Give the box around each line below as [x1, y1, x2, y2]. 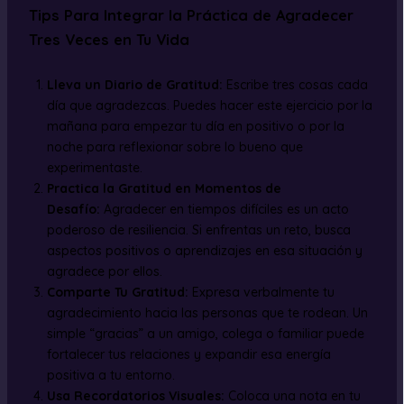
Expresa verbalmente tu [188, 283, 335, 300]
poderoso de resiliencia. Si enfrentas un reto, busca [46, 221, 351, 238]
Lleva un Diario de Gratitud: [46, 76, 223, 93]
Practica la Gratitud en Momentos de [46, 179, 281, 197]
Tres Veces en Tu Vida [28, 31, 189, 50]
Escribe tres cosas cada [222, 76, 368, 93]
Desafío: [46, 200, 100, 217]
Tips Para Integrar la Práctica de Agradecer [28, 6, 353, 25]
